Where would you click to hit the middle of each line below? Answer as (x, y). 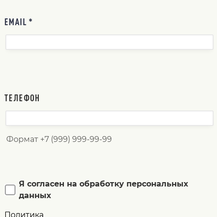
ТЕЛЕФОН (22, 98)
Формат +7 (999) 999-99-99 (59, 139)
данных (35, 196)
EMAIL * (19, 22)
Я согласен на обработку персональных (103, 184)
